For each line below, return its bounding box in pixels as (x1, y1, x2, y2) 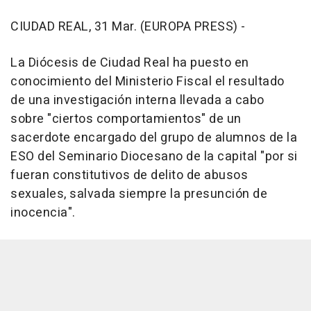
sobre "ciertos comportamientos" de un (10, 110, 242, 128)
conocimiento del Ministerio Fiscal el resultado (10, 72, 285, 91)
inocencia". (10, 203, 76, 222)
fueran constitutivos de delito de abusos (10, 166, 248, 185)
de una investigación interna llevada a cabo (10, 91, 264, 110)
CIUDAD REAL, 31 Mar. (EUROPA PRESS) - (10, 17, 246, 36)
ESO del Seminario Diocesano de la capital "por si (10, 147, 298, 166)
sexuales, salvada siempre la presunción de (10, 185, 267, 203)
